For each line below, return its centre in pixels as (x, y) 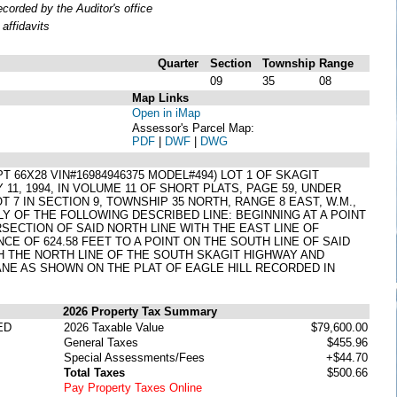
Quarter (178, 63)
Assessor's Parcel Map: (193, 128)
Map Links (160, 97)
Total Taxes (94, 372)
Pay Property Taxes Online (133, 387)
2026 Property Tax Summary (140, 311)
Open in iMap (166, 113)
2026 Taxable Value (114, 327)
